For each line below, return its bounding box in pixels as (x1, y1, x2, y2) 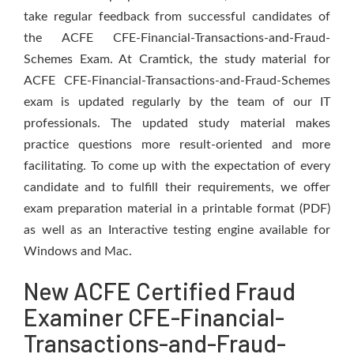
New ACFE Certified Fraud (24, 277, 296, 305)
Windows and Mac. (24, 245, 132, 258)
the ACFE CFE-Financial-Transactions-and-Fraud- (24, 32, 330, 44)
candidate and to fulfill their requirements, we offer (24, 181, 330, 194)
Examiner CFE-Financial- (24, 303, 284, 331)
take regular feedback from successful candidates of (24, 10, 330, 23)
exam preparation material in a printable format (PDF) (24, 202, 330, 215)
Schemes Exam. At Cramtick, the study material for (24, 53, 330, 66)
